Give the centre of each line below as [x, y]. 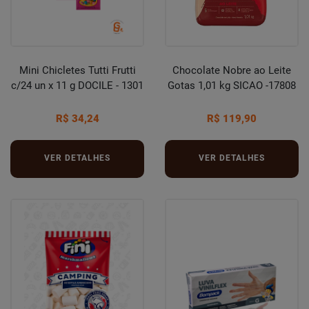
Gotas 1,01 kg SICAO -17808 [232, 86]
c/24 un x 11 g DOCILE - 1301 [77, 86]
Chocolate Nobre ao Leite [232, 70]
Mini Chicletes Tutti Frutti [77, 70]
